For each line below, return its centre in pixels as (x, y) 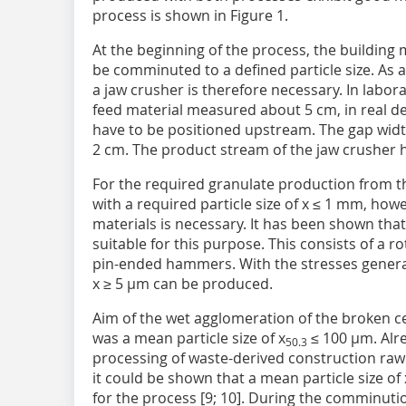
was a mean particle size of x (189, 338)
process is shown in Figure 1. (190, 15)
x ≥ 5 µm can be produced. (183, 283)
